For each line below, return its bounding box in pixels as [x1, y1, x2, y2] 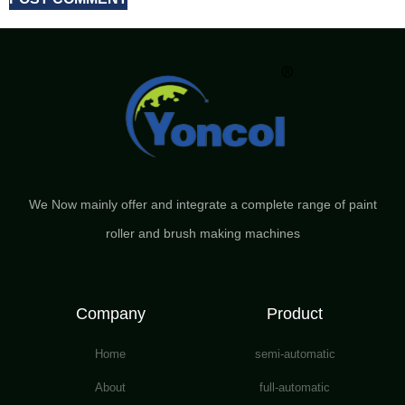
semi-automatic [254, 347, 335, 362]
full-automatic [259, 381, 330, 395]
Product [267, 305, 323, 324]
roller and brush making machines [105, 226, 300, 241]
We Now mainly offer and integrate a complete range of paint [28, 197, 377, 212]
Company [75, 305, 146, 324]
